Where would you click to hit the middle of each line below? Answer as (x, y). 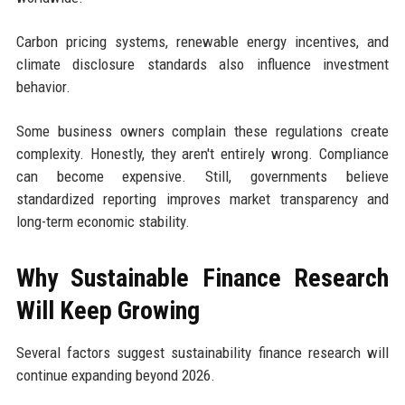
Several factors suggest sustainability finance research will (202, 352)
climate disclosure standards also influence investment (202, 64)
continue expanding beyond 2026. (115, 375)
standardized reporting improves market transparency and (202, 198)
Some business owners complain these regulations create (202, 131)
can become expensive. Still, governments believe (202, 176)
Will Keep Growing (108, 310)
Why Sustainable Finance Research (202, 278)
